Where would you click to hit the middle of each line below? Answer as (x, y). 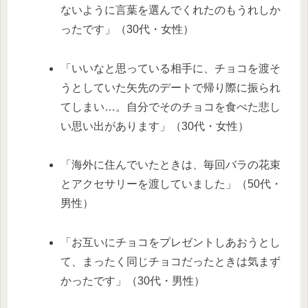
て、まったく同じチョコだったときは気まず (171, 262)
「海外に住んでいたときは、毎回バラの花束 (171, 165)
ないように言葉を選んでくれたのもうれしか (171, 10)
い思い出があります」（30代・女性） (155, 126)
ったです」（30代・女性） (128, 29)
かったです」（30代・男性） (133, 281)
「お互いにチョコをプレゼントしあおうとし (171, 243)
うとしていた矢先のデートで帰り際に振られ (171, 87)
